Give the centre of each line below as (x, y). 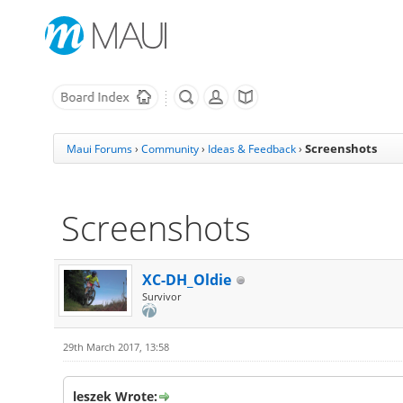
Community (170, 149)
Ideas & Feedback (251, 149)
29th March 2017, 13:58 (116, 347)
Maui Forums (99, 149)
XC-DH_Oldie (186, 280)
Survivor (161, 296)
